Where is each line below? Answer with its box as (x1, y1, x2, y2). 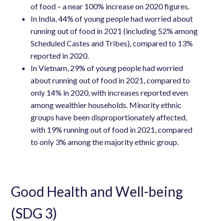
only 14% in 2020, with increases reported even (31, 87, 188, 97)
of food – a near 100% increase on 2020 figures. (31, 1, 190, 11)
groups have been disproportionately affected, (31, 112, 187, 122)
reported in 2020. (31, 50, 89, 60)
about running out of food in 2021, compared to (31, 75, 190, 85)
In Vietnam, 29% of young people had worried (31, 63, 184, 73)
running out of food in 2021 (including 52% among (31, 26, 198, 36)
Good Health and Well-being (11, 183, 184, 200)
